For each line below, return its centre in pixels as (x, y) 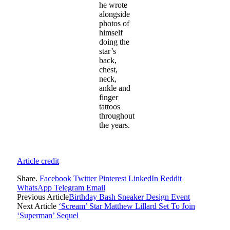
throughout (117, 116)
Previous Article (43, 197)
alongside (114, 14)
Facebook (55, 178)
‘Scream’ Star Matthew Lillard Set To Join (127, 206)
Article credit (38, 161)
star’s (108, 51)
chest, (108, 69)
